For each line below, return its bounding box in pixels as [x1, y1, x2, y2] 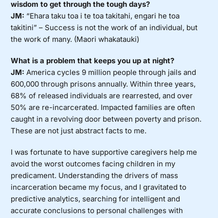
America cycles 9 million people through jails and [24, 68, 197, 77]
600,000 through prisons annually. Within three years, [11, 79, 196, 89]
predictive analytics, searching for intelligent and [11, 194, 181, 204]
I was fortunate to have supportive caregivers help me [11, 147, 198, 157]
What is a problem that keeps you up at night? [11, 56, 175, 66]
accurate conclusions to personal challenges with [11, 206, 183, 216]
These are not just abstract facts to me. [11, 126, 147, 136]
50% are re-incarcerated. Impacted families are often [11, 103, 196, 112]
